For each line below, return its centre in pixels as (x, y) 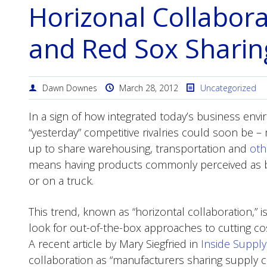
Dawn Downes (69, 88)
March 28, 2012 (148, 88)
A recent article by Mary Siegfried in (115, 244)
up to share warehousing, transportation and (139, 148)
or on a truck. (61, 181)
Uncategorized (228, 88)
